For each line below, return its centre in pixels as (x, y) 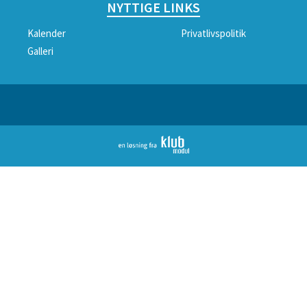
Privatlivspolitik (213, 33)
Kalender (47, 33)
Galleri (40, 51)
